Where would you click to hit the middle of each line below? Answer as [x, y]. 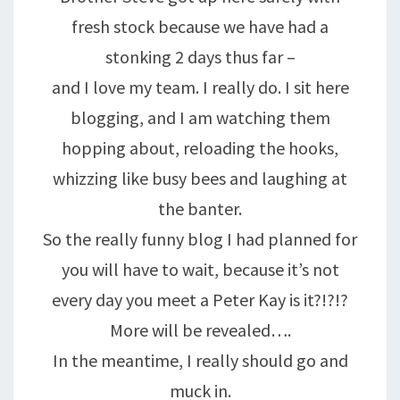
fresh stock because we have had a [200, 26]
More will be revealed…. [200, 330]
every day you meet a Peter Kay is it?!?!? [200, 300]
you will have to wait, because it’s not [200, 269]
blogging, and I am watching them [200, 117]
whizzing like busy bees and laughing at [200, 178]
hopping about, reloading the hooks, [200, 148]
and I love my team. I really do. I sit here [200, 87]
